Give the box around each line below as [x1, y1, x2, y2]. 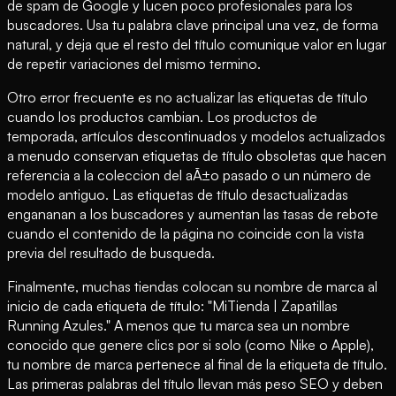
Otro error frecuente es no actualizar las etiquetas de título [7, 88, 368, 106]
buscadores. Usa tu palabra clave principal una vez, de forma [7, 15, 378, 34]
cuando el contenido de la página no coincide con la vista [7, 224, 364, 242]
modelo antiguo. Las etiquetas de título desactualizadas [7, 185, 348, 203]
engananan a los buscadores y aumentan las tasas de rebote [7, 204, 378, 223]
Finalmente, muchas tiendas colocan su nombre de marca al [7, 277, 377, 295]
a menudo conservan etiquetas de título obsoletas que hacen [7, 146, 386, 164]
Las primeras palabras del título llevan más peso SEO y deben [7, 374, 383, 392]
